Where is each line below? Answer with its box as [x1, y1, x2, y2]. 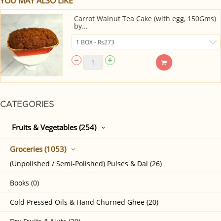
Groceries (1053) [10, 144, 66, 154]
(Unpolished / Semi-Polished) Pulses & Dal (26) [10, 159, 162, 169]
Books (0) [10, 178, 39, 188]
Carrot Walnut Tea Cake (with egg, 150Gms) [74, 14, 216, 23]
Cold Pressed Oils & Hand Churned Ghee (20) [10, 197, 158, 207]
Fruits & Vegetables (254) [12, 122, 96, 133]
